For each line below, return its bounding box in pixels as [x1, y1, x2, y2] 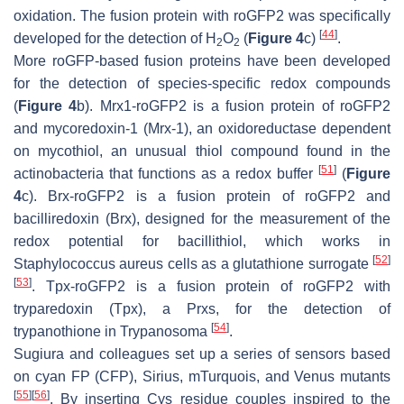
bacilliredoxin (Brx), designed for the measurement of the [14, 211, 390, 227]
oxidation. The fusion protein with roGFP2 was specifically [14, 8, 390, 24]
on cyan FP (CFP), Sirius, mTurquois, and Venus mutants [14, 369, 390, 385]
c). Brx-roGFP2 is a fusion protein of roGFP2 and [22, 188, 390, 205]
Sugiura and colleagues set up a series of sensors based [14, 346, 390, 363]
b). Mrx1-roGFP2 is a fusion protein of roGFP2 [77, 98, 390, 115]
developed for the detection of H [14, 31, 216, 47]
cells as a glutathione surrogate [163, 256, 373, 272]
